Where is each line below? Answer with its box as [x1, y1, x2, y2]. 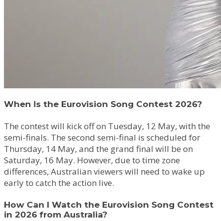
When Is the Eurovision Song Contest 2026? [4, 99, 202, 110]
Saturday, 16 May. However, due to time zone [4, 154, 180, 166]
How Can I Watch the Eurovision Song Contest [4, 199, 214, 210]
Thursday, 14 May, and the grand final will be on [4, 143, 193, 154]
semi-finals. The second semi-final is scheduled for [4, 131, 200, 143]
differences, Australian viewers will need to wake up [4, 165, 205, 177]
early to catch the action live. [4, 177, 114, 188]
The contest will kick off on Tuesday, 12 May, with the [4, 120, 210, 132]
